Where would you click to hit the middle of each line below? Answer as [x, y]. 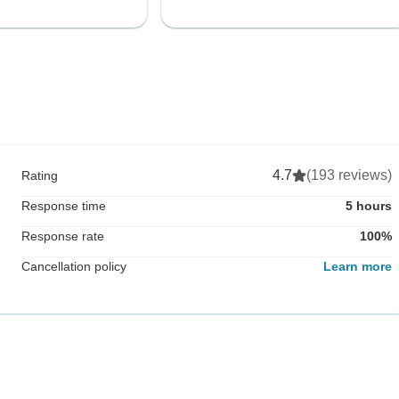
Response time [64, 205]
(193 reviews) [349, 175]
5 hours [369, 205]
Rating [40, 175]
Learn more [358, 266]
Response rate [63, 236]
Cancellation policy [74, 266]
